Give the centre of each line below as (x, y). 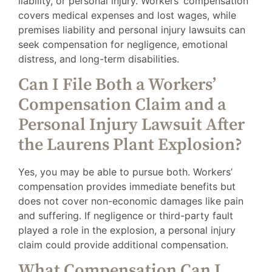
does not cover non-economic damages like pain (131, 201)
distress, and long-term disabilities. (99, 59)
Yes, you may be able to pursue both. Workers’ (125, 172)
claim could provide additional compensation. (123, 245)
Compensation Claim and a (122, 105)
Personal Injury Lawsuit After (131, 125)
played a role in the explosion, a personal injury (127, 230)
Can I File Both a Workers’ (117, 85)
